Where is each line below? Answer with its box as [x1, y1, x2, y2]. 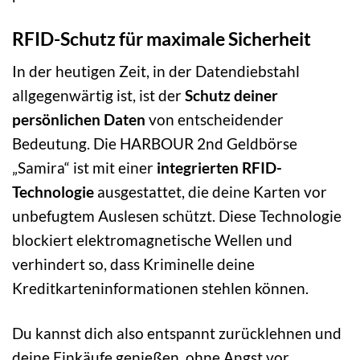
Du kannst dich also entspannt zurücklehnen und [12, 323, 342, 342]
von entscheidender [145, 110, 284, 129]
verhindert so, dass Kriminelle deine [12, 255, 255, 274]
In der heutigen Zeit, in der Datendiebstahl [12, 62, 300, 81]
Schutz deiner [185, 86, 278, 105]
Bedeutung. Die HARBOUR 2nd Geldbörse [12, 134, 297, 153]
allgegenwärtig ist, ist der [12, 86, 185, 105]
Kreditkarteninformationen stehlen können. [12, 279, 309, 298]
